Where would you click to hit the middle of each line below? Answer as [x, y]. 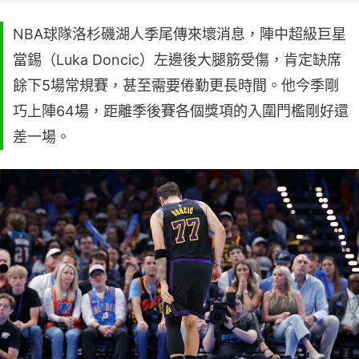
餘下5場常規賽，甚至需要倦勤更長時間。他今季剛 [176, 85]
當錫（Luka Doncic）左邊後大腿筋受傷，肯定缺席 [177, 59]
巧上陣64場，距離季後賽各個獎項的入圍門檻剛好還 [181, 111]
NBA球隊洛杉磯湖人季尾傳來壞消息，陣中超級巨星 [179, 34]
